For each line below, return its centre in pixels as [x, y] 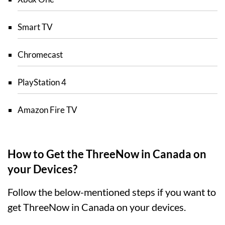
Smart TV [35, 27]
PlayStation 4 [42, 82]
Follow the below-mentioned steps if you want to [112, 192]
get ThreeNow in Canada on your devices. [97, 207]
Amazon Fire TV [47, 110]
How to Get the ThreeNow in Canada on [107, 154]
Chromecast [40, 55]
